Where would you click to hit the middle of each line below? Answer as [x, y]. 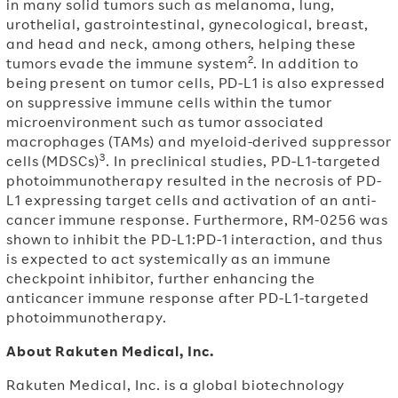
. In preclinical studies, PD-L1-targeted [243, 161]
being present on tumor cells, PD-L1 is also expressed [195, 83]
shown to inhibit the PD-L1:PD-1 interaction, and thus [194, 239]
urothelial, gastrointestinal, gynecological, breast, [187, 24]
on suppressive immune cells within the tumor [169, 102]
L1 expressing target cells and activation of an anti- [191, 200]
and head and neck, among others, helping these [181, 44]
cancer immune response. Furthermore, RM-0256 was [197, 219]
